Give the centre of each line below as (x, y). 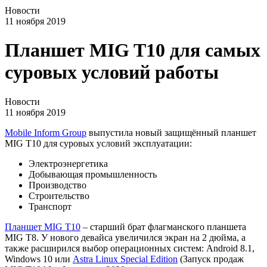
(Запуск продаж (211, 259)
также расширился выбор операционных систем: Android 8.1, (130, 248)
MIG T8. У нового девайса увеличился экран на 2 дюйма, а (125, 237)
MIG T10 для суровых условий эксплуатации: (98, 143)
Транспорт (50, 206)
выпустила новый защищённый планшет (171, 132)
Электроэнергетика (68, 163)
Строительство (59, 195)
